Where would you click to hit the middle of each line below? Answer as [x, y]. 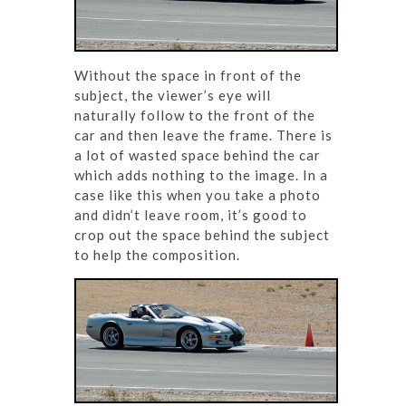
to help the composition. [157, 254]
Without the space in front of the [188, 75]
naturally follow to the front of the [195, 115]
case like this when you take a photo [198, 194]
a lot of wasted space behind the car [198, 155]
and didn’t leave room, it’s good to [191, 214]
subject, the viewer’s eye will [173, 95]
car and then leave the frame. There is [203, 135]
